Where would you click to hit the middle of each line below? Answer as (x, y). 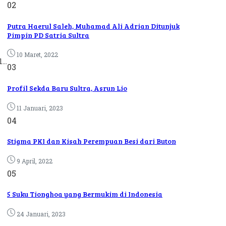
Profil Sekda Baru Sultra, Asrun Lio (67, 88)
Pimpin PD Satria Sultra (48, 35)
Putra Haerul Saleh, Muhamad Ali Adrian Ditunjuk (93, 26)
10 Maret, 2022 (37, 55)
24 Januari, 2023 (41, 214)
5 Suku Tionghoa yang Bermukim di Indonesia (85, 194)
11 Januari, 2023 (40, 108)
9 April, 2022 (35, 161)
